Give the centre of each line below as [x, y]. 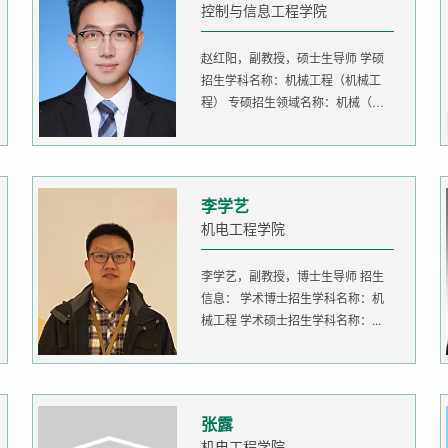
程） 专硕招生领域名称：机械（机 [292, 102]
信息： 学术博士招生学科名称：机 [220, 298]
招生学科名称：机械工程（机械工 [291, 80]
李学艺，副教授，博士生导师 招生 [280, 276]
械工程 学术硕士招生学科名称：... [291, 320]
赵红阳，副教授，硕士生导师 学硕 [292, 58]
